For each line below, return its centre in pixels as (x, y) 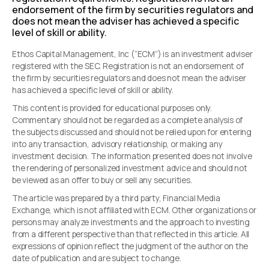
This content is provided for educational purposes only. (112, 108)
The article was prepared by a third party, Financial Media (116, 198)
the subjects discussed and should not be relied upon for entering (132, 132)
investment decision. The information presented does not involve (132, 156)
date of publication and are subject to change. (97, 258)
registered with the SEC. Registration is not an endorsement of (128, 66)
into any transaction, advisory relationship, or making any (117, 144)
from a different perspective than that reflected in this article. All (131, 234)
